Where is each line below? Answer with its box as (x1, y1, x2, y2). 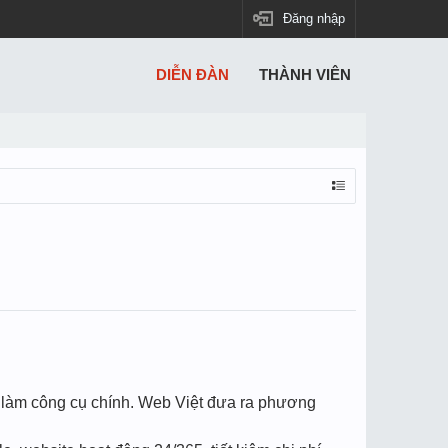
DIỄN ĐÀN (156, 67, 229, 83)
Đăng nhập (283, 11, 345, 26)
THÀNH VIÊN (259, 67, 351, 83)
